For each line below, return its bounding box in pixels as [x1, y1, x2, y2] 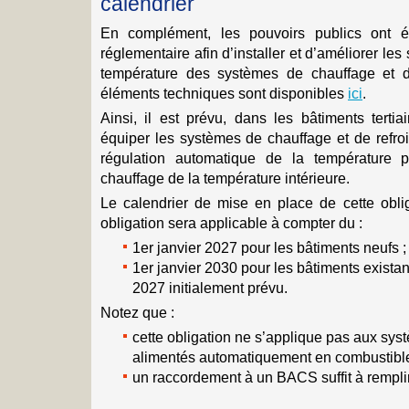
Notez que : [100, 304, 174, 320]
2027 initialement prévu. [132, 279, 288, 296]
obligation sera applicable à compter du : [100, 215, 362, 231]
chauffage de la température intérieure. [100, 170, 350, 186]
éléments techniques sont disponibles [100, 85, 348, 101]
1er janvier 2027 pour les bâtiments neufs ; [132, 239, 406, 256]
